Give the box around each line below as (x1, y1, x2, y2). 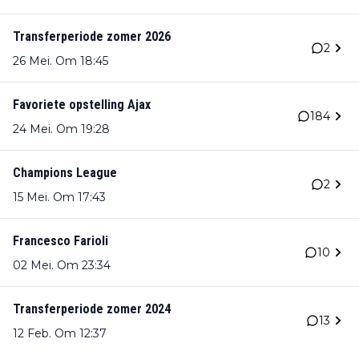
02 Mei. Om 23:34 (13, 258, 111, 273)
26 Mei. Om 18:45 (13, 54, 108, 69)
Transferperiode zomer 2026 (13, 29, 171, 45)
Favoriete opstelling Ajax (13, 97, 151, 113)
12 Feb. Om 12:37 (13, 326, 107, 341)
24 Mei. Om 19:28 (13, 122, 110, 137)
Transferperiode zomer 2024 (13, 301, 171, 317)
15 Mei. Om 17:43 (13, 190, 106, 205)
